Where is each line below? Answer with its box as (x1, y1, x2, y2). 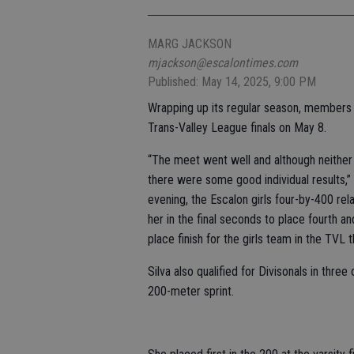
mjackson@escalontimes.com (148, 55, 298, 70)
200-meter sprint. (148, 283, 234, 299)
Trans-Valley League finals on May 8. (148, 119, 326, 135)
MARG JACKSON (148, 36, 232, 51)
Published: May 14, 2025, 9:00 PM (148, 73, 316, 89)
